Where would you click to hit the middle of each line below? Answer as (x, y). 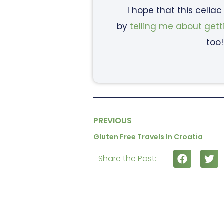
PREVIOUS (113, 121)
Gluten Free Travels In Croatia (148, 137)
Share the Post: (127, 159)
